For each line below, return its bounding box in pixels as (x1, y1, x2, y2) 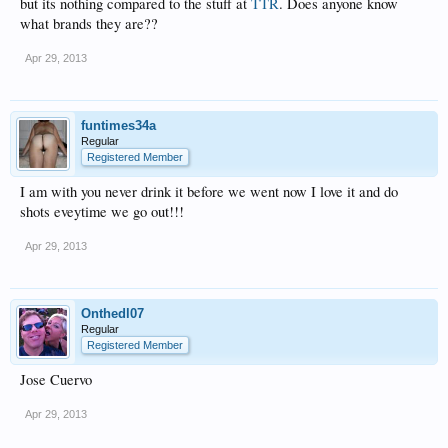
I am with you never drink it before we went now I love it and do (20, 182, 398, 201)
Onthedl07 (81, 306, 144, 321)
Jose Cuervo (20, 370, 92, 389)
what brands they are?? (20, 14, 158, 33)
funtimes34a (81, 118, 156, 133)
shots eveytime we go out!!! (20, 202, 184, 221)
